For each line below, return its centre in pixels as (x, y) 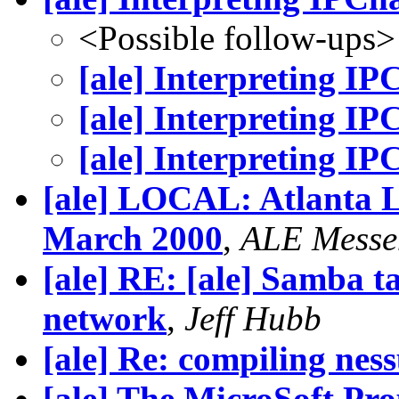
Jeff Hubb (253, 318)
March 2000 (133, 238)
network (105, 318)
